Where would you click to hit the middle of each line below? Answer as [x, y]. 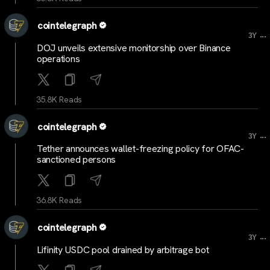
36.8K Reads [59, 200]
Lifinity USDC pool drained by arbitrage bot [123, 250]
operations [58, 58]
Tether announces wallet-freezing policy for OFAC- [140, 149]
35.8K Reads [59, 99]
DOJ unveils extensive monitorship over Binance [134, 48]
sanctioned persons [77, 160]
